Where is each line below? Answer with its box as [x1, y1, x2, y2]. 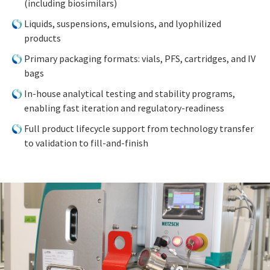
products [24, 31, 61, 44]
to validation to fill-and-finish [24, 136, 148, 149]
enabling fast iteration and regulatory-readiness [24, 101, 224, 114]
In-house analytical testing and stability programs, [24, 87, 235, 99]
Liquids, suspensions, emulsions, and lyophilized [24, 17, 221, 30]
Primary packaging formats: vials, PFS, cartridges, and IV [24, 52, 256, 64]
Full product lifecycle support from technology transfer [24, 122, 254, 134]
